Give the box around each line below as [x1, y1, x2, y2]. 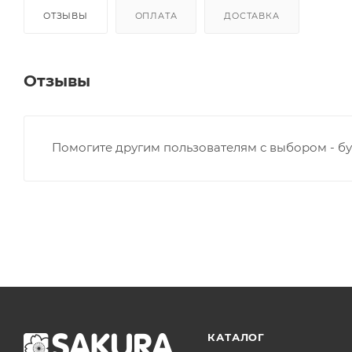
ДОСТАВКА [224, 9, 280, 21]
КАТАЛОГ [207, 330, 265, 343]
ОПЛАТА [134, 9, 178, 21]
